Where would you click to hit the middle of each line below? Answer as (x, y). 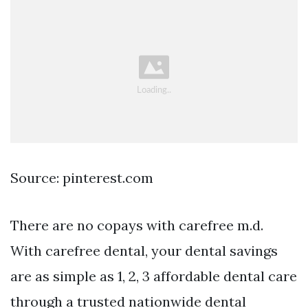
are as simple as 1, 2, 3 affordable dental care (154, 276)
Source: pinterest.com (82, 178)
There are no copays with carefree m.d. (137, 225)
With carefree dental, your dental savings (144, 251)
